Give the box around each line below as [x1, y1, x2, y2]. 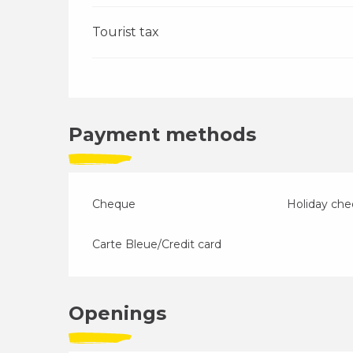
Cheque [92, 197, 136, 211]
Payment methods [69, 123, 257, 146]
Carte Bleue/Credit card [92, 237, 222, 251]
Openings [69, 302, 167, 325]
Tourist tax [92, 24, 160, 39]
